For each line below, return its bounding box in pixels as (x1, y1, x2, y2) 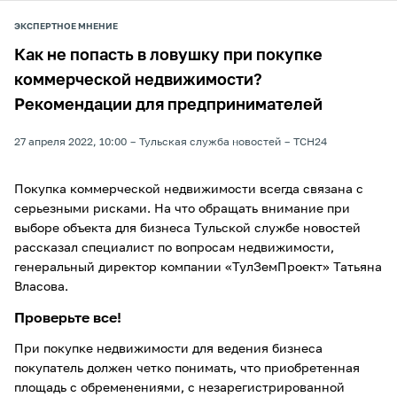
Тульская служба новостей (139, 137, 281, 148)
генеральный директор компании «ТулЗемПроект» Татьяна (14, 261, 382, 274)
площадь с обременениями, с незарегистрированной (14, 382, 345, 394)
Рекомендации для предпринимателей (14, 97, 323, 113)
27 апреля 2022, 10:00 (14, 137, 127, 148)
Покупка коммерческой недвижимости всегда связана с (14, 183, 363, 196)
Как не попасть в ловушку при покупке (14, 48, 323, 64)
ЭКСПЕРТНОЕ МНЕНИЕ (14, 22, 118, 31)
